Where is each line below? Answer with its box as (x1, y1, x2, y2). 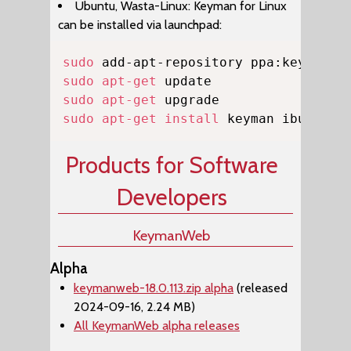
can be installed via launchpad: (58, 17, 222, 32)
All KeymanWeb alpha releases (74, 318, 240, 333)
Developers (116, 183, 227, 211)
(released (233, 280, 288, 295)
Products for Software (65, 151, 278, 179)
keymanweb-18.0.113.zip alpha (74, 280, 233, 295)
